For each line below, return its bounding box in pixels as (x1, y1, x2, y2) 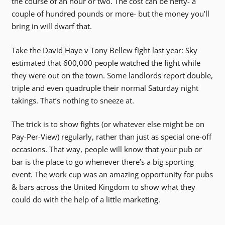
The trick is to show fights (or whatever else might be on (11, 119, 204, 130)
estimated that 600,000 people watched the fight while (11, 57, 200, 68)
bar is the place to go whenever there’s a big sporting (11, 157, 194, 167)
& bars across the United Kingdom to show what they (11, 182, 195, 192)
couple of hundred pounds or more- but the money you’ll (11, 9, 209, 19)
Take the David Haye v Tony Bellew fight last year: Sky (11, 45, 197, 55)
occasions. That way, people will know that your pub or (11, 144, 202, 155)
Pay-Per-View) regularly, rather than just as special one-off (11, 132, 211, 142)
